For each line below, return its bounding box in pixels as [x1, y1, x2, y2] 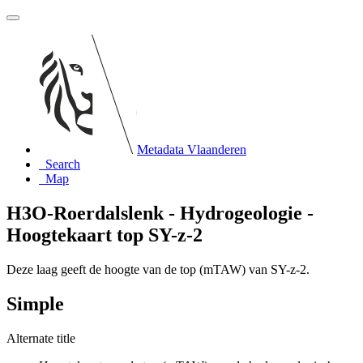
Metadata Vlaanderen [137, 143, 246, 156]
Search [45, 157, 80, 171]
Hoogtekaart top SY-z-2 [6, 224, 203, 246]
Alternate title [6, 331, 75, 345]
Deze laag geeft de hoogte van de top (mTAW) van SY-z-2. [6, 262, 310, 276]
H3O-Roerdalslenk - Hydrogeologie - [6, 202, 314, 224]
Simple [6, 293, 64, 314]
